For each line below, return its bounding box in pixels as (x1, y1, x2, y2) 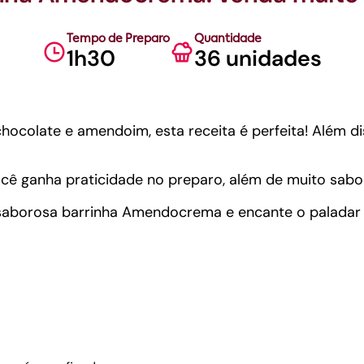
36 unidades (194, 44, 322, 72)
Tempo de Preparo (67, 33, 170, 45)
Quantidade (194, 33, 262, 45)
